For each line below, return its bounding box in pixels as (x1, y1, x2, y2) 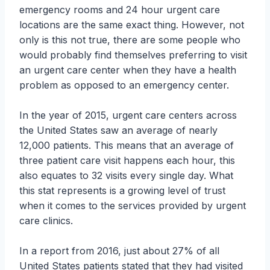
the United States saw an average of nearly (19, 124, 218, 137)
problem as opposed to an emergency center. (19, 79, 229, 92)
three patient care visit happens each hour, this (19, 154, 235, 167)
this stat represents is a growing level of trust (19, 184, 225, 197)
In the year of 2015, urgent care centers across (19, 109, 237, 122)
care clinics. (19, 215, 73, 227)
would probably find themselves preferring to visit (19, 49, 247, 61)
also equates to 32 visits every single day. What (19, 169, 233, 182)
